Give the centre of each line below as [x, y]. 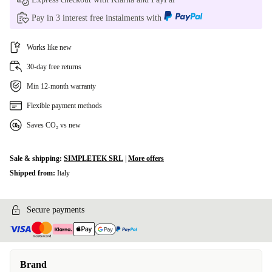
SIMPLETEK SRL [93, 158]
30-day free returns [54, 67]
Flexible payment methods [64, 106]
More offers [146, 158]
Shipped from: [33, 173]
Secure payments [56, 210]
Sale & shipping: [37, 158]
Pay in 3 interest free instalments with [98, 18]
